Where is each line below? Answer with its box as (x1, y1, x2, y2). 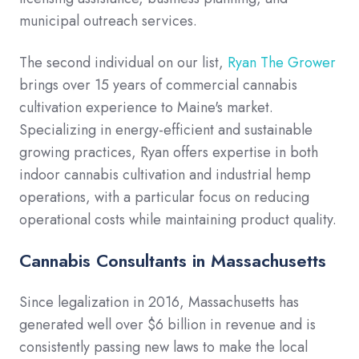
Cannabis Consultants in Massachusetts (19, 248, 326, 274)
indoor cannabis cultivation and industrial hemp (19, 164, 311, 186)
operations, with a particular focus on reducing (19, 187, 309, 208)
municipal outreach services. (19, 10, 197, 32)
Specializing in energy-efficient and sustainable (19, 119, 313, 141)
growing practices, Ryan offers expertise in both (19, 142, 318, 163)
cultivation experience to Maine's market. (19, 97, 273, 119)
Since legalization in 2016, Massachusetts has (19, 292, 299, 313)
